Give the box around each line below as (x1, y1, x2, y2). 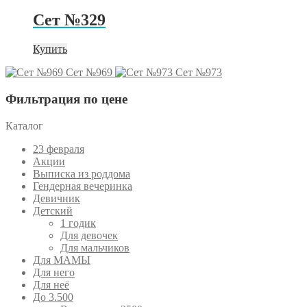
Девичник (33, 192, 80, 204)
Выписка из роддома (33, 167, 130, 180)
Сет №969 (66, 66, 112, 79)
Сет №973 (175, 66, 222, 79)
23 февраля (33, 143, 84, 155)
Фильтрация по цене (5, 92, 127, 107)
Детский (33, 204, 73, 217)
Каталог (5, 119, 43, 132)
